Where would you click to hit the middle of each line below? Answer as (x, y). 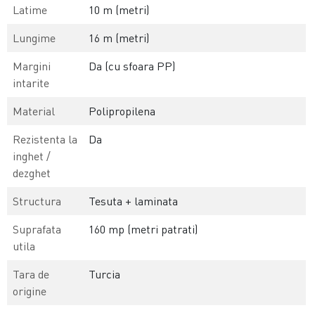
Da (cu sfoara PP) (132, 66)
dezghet (32, 173)
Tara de (31, 275)
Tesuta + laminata (134, 201)
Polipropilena (122, 111)
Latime (30, 10)
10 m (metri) (119, 10)
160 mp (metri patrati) (143, 230)
